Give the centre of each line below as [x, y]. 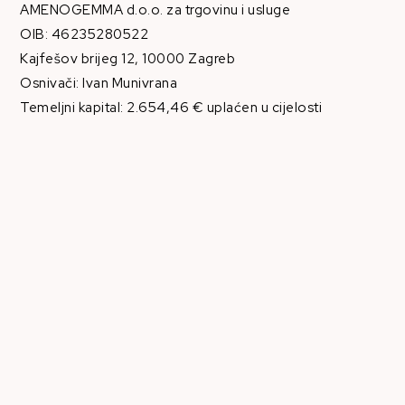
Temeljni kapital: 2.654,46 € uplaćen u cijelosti [171, 108]
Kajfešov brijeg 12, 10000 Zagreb [128, 59]
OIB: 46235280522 [85, 35]
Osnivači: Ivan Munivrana [99, 84]
